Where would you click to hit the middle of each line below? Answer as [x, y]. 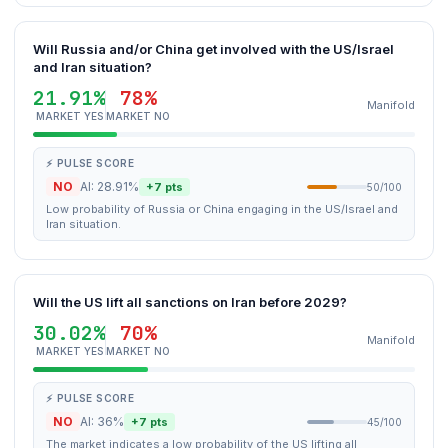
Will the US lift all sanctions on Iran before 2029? [190, 302]
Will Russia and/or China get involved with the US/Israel [213, 49]
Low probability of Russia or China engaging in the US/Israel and [222, 209]
